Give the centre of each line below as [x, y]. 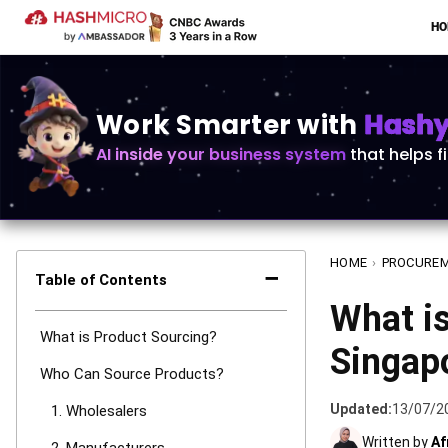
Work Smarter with [230, 124]
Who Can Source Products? [132, 374]
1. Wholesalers [99, 411]
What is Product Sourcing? [128, 337]
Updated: [361, 409]
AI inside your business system [221, 154]
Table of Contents [101, 280]
